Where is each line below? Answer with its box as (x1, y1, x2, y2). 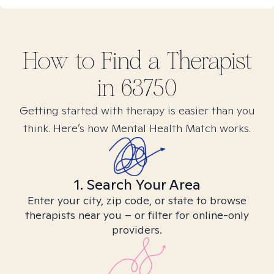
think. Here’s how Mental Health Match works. (23, 121, 251, 135)
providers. (112, 223, 162, 237)
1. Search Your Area (73, 175, 201, 194)
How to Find (22, 46, 148, 76)
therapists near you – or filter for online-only (25, 208, 249, 222)
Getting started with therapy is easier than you (19, 103, 255, 117)
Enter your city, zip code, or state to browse (28, 193, 246, 207)
